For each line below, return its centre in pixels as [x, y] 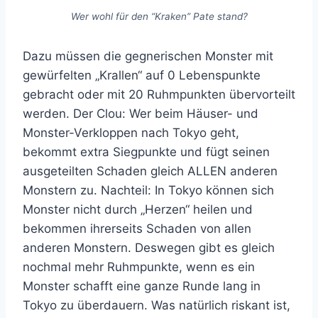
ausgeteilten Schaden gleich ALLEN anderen [150, 171]
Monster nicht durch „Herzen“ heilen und [138, 209]
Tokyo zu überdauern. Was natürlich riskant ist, [157, 305]
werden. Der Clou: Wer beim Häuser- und [141, 113]
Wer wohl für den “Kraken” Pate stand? [159, 16]
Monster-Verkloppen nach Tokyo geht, [131, 132]
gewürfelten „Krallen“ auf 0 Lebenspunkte [142, 75]
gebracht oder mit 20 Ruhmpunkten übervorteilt [159, 94]
